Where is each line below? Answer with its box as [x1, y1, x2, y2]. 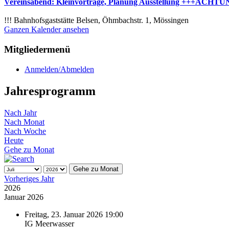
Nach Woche [4, 126, 46, 135]
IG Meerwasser [25, 219, 74, 228]
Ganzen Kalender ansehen [4, 25, 89, 34]
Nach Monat [4, 117, 44, 126]
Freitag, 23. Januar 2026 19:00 [25, 210, 123, 219]
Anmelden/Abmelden [25, 64, 94, 74]
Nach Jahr [4, 108, 37, 117]
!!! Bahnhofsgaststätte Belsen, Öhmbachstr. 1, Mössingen [4, 16, 189, 25]
